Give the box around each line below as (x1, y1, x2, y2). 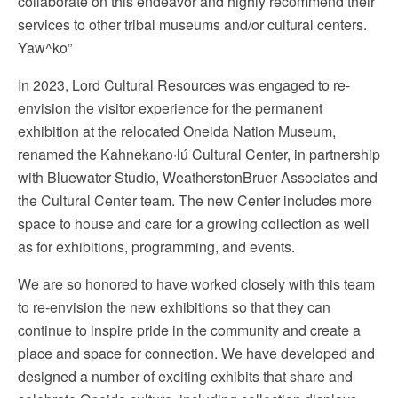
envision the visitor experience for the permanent (18, 98, 322, 118)
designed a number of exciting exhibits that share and (18, 366, 353, 386)
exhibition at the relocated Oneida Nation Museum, (18, 121, 336, 141)
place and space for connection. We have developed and (18, 343, 375, 363)
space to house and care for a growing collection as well (18, 213, 370, 234)
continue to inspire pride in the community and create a (18, 320, 361, 340)
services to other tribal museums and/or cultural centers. (18, 14, 367, 35)
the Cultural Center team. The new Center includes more (18, 190, 372, 211)
